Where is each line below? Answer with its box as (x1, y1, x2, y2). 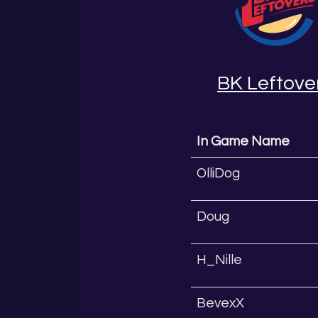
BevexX (196, 295, 244, 310)
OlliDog (196, 165, 240, 180)
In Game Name (196, 133, 290, 148)
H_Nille (196, 252, 242, 267)
